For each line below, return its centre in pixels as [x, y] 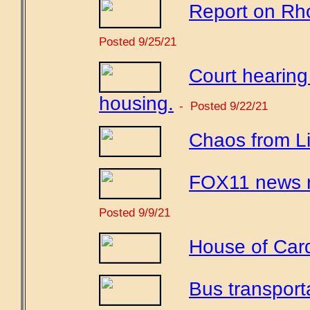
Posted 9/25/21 [138, 41]
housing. [136, 103]
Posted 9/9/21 [135, 212]
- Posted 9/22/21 [224, 106]
